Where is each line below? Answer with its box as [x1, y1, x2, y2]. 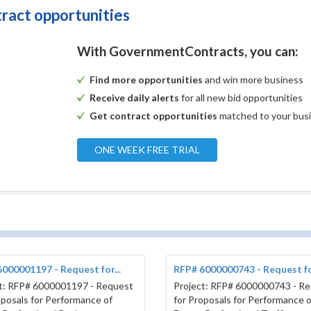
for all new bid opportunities [179, 92, 303, 104]
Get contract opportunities [90, 110, 218, 122]
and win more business [203, 74, 304, 86]
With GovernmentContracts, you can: [77, 43, 299, 60]
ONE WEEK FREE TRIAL [94, 144, 201, 156]
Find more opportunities [90, 74, 203, 86]
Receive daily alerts [90, 92, 180, 104]
